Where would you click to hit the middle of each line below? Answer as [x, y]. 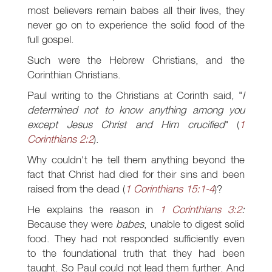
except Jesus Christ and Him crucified [126, 124]
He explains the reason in [94, 209]
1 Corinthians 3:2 [201, 209]
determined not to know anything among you [136, 110]
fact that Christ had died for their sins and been [136, 174]
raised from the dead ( [76, 189]
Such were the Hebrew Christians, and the [136, 60]
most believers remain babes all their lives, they [136, 10]
